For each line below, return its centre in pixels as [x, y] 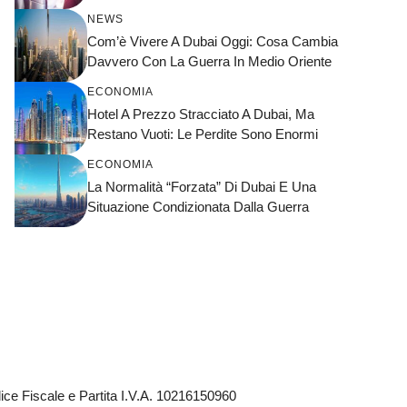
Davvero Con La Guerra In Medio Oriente [209, 62]
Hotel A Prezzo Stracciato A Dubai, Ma [201, 114]
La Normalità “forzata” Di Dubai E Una [202, 187]
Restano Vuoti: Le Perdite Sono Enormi [203, 134]
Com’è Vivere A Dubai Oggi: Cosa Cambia [213, 42]
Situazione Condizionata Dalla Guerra [198, 207]
